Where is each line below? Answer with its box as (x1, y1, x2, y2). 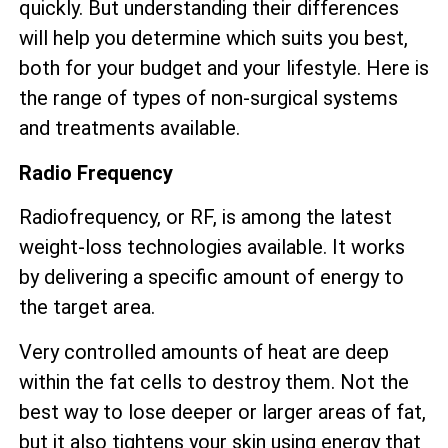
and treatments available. (19, 116, 240, 141)
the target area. (19, 295, 155, 320)
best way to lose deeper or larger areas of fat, (19, 399, 426, 424)
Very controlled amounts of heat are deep (19, 339, 389, 364)
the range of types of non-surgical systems (19, 86, 398, 111)
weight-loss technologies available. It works (19, 235, 405, 260)
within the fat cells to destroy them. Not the (19, 369, 409, 394)
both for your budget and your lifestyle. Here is (19, 56, 429, 81)
